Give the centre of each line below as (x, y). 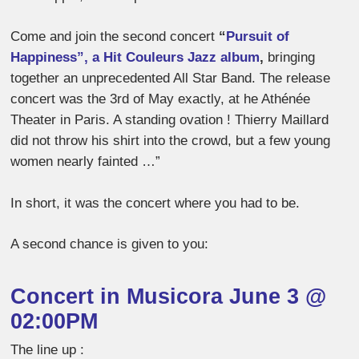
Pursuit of (258, 37)
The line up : (48, 349)
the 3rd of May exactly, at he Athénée (199, 99)
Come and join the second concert (115, 37)
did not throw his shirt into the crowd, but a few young (171, 141)
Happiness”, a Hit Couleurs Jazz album (135, 58)
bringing (290, 58)
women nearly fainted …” (86, 162)
